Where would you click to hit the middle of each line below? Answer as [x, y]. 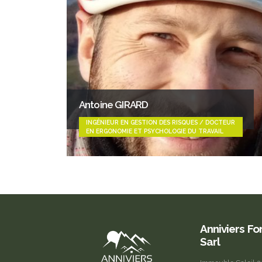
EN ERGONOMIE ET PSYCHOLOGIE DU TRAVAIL [155, 131]
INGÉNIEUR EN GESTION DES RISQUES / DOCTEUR [161, 122]
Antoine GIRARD [114, 104]
